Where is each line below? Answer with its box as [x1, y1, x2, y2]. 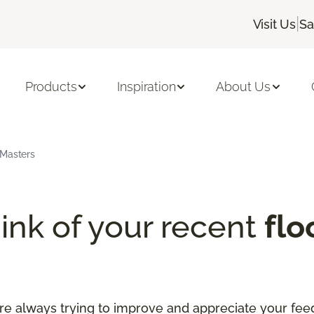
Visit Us [252, 16, 296, 32]
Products [25, 79, 77, 95]
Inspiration [117, 79, 176, 95]
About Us [216, 79, 271, 95]
